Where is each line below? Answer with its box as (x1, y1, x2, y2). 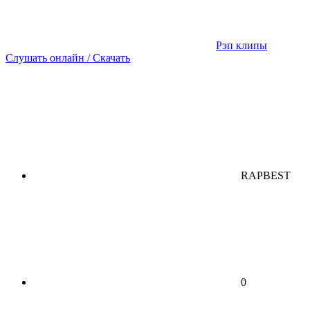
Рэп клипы (216, 39, 267, 51)
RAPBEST (241, 169, 291, 181)
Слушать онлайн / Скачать (6, 51, 130, 64)
